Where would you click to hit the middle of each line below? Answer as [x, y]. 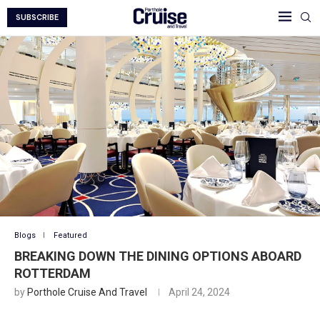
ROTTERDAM [52, 273]
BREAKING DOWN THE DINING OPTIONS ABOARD [158, 256]
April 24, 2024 [199, 292]
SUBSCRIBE [37, 18]
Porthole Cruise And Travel [87, 292]
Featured [70, 235]
